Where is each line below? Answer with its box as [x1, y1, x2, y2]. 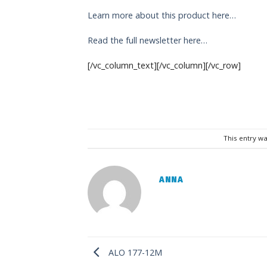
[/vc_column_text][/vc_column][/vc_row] [88, 59, 241, 71]
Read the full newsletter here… [88, 34, 207, 46]
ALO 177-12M [106, 247, 162, 259]
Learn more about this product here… [88, 10, 236, 21]
